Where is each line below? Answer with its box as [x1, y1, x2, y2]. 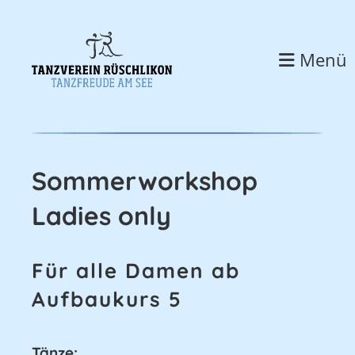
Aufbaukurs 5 [32, 286, 182, 312]
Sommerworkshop [32, 165, 258, 197]
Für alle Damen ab [32, 258, 240, 284]
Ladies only [32, 200, 171, 231]
